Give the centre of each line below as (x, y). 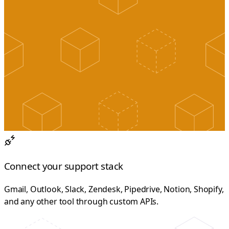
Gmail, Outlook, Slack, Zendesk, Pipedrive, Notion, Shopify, (114, 189)
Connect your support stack (64, 166)
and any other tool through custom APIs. (82, 201)
